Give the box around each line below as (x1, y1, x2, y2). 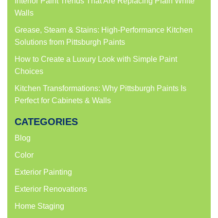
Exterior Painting (15, 168, 72, 177)
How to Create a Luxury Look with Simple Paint (15, 55, 177, 64)
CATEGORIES (15, 116, 78, 127)
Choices (15, 67, 43, 76)
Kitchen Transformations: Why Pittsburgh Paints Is (15, 84, 186, 93)
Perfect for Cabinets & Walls (15, 96, 111, 105)
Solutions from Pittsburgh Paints (15, 38, 125, 47)
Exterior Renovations (15, 185, 87, 194)
